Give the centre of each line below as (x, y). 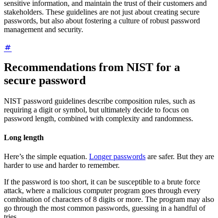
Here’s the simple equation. (46, 157)
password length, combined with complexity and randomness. (99, 118)
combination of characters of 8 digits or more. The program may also (109, 200)
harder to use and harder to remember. (62, 165)
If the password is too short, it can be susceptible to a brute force (102, 182)
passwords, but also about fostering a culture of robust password (102, 21)
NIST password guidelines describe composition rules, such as (100, 101)
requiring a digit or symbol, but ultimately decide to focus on (96, 109)
